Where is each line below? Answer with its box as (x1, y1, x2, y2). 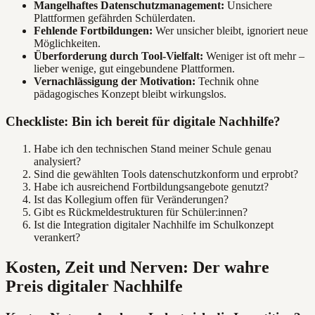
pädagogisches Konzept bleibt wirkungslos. (34, 88, 226, 101)
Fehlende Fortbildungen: (34, 25, 153, 37)
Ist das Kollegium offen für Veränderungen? (34, 193, 229, 205)
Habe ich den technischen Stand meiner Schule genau (34, 142, 271, 155)
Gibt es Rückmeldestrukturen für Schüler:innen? (34, 205, 247, 218)
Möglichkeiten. (34, 37, 101, 50)
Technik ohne (195, 75, 259, 88)
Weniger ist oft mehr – (203, 50, 304, 63)
